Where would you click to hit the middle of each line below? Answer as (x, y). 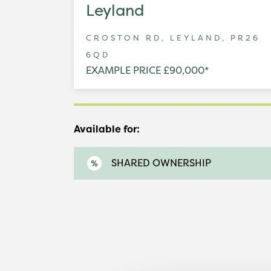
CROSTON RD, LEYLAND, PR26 (173, 38)
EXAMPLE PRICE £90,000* (147, 70)
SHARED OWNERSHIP (162, 163)
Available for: (107, 129)
